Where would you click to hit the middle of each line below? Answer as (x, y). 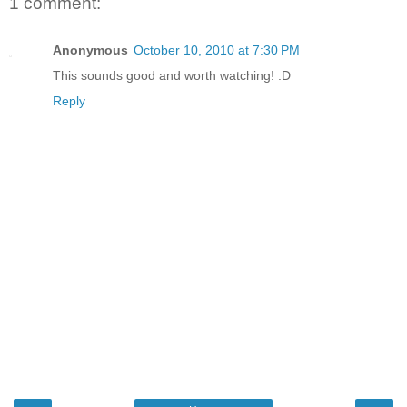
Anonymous (90, 50)
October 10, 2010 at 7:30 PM (217, 50)
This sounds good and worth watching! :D (172, 76)
